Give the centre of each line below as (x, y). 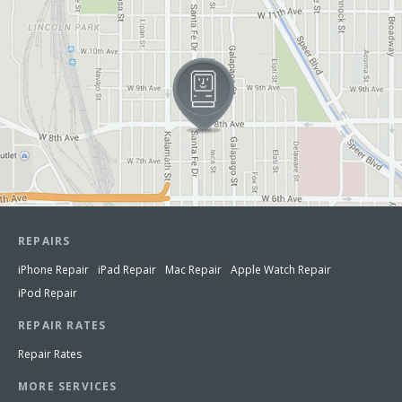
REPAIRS (44, 240)
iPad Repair (127, 269)
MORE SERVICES (68, 386)
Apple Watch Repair (281, 269)
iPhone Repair (53, 269)
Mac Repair (193, 269)
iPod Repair (48, 293)
